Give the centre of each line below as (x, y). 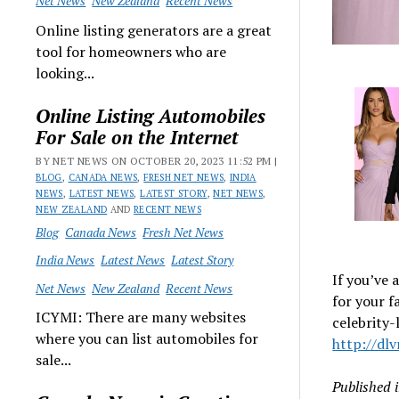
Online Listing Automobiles (151, 115)
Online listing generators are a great (154, 30)
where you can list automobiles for (147, 338)
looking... (65, 73)
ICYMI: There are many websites (141, 317)
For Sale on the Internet (138, 137)
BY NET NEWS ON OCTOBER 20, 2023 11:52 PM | (157, 160)
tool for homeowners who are (131, 51)
